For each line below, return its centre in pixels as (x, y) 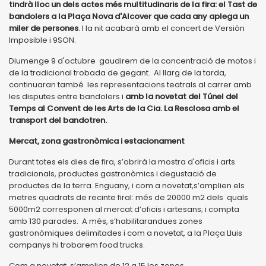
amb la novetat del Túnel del (182, 96)
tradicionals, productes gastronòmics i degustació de (113, 173)
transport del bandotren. (58, 120)
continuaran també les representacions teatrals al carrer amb (130, 84)
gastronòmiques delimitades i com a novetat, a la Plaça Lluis (126, 233)
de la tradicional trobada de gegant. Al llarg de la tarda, (118, 72)
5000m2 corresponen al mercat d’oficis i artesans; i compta (124, 209)
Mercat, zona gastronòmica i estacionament (97, 141)
